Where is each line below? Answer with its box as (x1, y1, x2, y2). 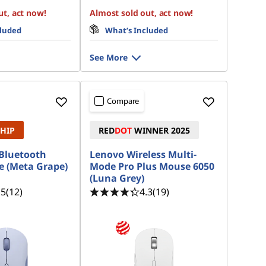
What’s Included (105, 25, 169, 36)
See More (90, 52, 128, 63)
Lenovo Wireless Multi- (90, 148, 197, 161)
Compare (107, 96, 140, 106)
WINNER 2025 (132, 125, 191, 136)
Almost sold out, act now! (90, 7, 194, 18)
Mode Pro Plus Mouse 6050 (90, 160, 215, 173)
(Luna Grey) (90, 172, 145, 185)
